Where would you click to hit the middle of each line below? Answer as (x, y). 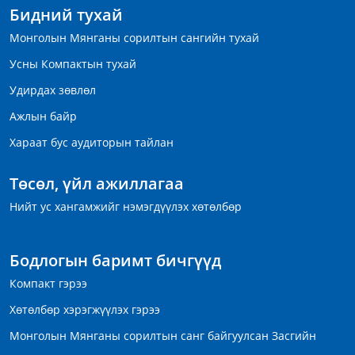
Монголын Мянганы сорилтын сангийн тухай (134, 38)
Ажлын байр (43, 116)
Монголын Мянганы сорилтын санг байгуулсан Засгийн (163, 336)
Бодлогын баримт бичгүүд (115, 261)
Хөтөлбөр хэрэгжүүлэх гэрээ (85, 310)
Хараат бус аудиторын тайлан (92, 143)
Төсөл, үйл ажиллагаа (97, 184)
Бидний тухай (66, 15)
